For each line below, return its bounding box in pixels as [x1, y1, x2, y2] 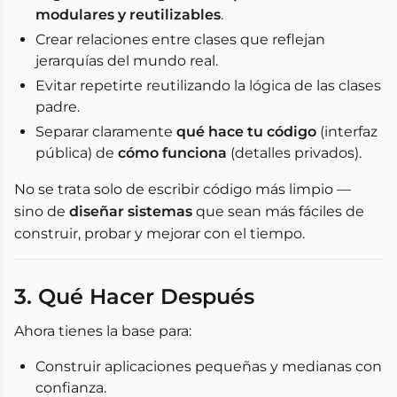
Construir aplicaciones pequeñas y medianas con [35, 358, 382, 375]
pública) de [35, 144, 118, 161]
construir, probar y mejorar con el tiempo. [14, 225, 305, 242]
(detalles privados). [227, 144, 362, 161]
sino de [14, 203, 69, 220]
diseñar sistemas [69, 203, 192, 220]
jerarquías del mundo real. [35, 52, 218, 69]
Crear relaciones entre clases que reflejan [35, 31, 325, 48]
